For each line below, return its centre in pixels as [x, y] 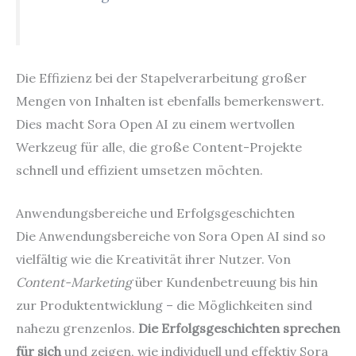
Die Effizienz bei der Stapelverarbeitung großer [161, 77]
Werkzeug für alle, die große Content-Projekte [159, 147]
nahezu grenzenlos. [77, 329]
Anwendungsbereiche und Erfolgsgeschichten [155, 213]
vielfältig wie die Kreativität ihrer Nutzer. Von [153, 259]
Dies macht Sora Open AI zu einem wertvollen [155, 124]
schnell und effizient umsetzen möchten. [139, 170]
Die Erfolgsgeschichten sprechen [239, 329]
